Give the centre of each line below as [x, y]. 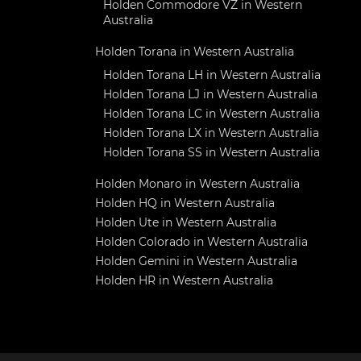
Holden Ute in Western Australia [186, 222]
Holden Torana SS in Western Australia [212, 152]
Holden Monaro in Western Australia [197, 184]
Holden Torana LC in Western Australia [212, 114]
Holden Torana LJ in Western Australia [210, 94]
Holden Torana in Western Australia [195, 52]
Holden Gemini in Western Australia [196, 261]
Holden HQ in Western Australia [185, 203]
